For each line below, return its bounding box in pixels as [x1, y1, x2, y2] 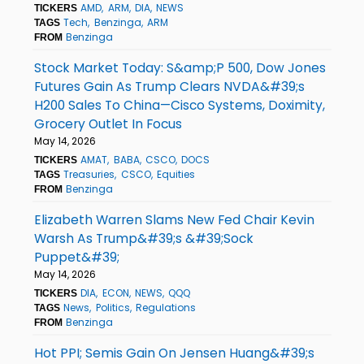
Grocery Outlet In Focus [34, 115, 182, 132]
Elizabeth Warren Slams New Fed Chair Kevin [34, 210, 314, 228]
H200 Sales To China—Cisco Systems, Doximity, [34, 96, 325, 114]
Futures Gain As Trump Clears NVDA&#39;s [34, 77, 305, 95]
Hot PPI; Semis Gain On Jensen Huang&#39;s [34, 344, 314, 362]
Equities [156, 167, 195, 181]
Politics [95, 300, 130, 314]
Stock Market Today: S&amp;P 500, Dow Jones [34, 58, 326, 76]
